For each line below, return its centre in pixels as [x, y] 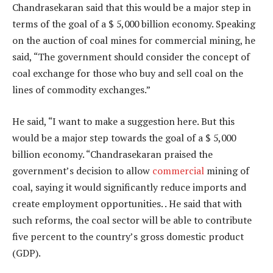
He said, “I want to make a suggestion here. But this [123, 121]
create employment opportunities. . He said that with [127, 203]
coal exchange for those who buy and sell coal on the [128, 73]
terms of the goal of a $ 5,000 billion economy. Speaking [134, 24]
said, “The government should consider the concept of [131, 57]
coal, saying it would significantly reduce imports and [129, 187]
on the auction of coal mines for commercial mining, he [134, 41]
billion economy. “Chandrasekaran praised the [112, 154]
